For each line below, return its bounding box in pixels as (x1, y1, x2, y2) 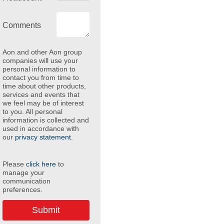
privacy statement (14, 133, 71, 141)
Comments (2, 20, 41, 29)
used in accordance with (2, 124, 79, 133)
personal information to (2, 65, 75, 73)
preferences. (2, 185, 42, 194)
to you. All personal (2, 107, 62, 116)
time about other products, (2, 82, 86, 90)
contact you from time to (2, 73, 79, 82)
